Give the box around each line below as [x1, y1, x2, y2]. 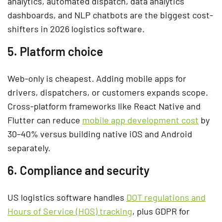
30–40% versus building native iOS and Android [7, 128, 192, 139]
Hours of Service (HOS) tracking [7, 205, 132, 217]
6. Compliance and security [7, 163, 150, 177]
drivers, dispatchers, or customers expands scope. [7, 86, 208, 98]
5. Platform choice [7, 44, 103, 58]
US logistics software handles [7, 191, 126, 203]
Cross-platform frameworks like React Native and [7, 100, 201, 111]
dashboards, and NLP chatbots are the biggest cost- [7, 9, 213, 20]
